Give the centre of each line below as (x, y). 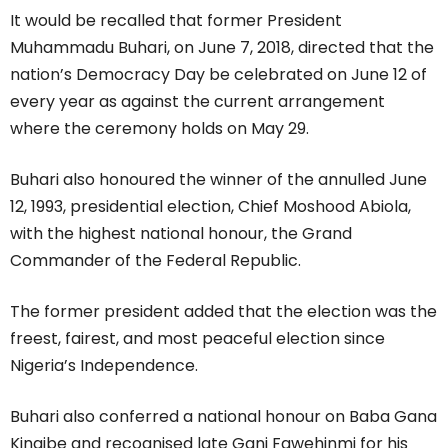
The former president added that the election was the (223, 311)
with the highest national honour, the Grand (181, 233)
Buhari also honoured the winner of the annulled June (218, 179)
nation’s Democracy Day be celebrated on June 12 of (218, 74)
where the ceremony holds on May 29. (159, 128)
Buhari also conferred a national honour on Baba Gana (223, 416)
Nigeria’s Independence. (104, 365)
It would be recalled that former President (176, 20)
